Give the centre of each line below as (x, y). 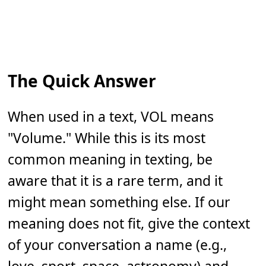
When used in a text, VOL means (111, 117)
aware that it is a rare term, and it (115, 181)
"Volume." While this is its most (107, 138)
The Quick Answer (82, 81)
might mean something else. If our (119, 202)
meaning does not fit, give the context (129, 224)
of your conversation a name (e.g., (118, 245)
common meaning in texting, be (110, 159)
